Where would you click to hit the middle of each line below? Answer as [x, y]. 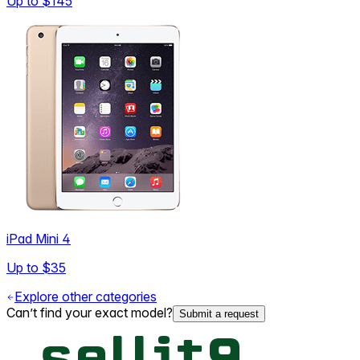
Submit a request [219, 313]
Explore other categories [86, 296]
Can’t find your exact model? [90, 312]
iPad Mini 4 [39, 238]
